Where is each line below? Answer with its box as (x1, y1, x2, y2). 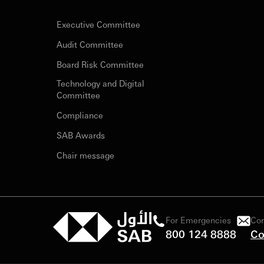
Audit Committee (57, 39, 123, 49)
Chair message (57, 150, 114, 160)
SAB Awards (57, 130, 105, 140)
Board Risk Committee (57, 59, 144, 70)
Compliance (57, 110, 103, 120)
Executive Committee (57, 19, 140, 29)
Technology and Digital (57, 78, 144, 88)
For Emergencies (166, 214, 231, 225)
